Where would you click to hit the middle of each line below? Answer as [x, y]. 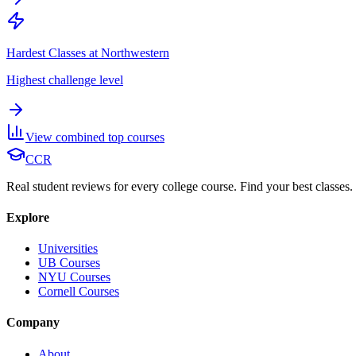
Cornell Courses [79, 292]
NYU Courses [74, 277]
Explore [28, 217]
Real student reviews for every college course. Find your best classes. [180, 186]
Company [33, 323]
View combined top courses [95, 137]
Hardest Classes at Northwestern [88, 52]
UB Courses [69, 263]
